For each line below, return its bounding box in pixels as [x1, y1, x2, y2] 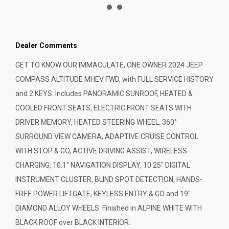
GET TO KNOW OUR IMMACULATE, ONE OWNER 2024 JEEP [15, 60, 203, 69]
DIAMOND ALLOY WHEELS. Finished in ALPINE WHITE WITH [15, 203, 202, 212]
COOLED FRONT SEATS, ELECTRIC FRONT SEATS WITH [15, 103, 192, 112]
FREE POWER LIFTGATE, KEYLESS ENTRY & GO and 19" [15, 189, 191, 198]
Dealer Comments [15, 41, 77, 50]
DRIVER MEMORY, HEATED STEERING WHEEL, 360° [15, 118, 177, 126]
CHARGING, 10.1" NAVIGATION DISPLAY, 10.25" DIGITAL [15, 161, 190, 169]
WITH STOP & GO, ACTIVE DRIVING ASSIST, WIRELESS [15, 146, 187, 155]
